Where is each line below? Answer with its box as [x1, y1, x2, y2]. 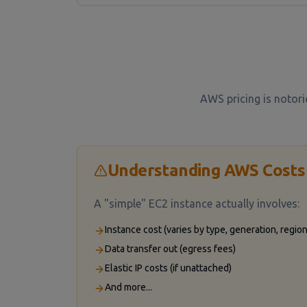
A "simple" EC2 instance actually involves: [94, 197, 299, 210]
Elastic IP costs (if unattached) [105, 262, 232, 273]
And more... [105, 282, 152, 293]
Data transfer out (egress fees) [105, 243, 236, 254]
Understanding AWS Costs [108, 161, 306, 180]
